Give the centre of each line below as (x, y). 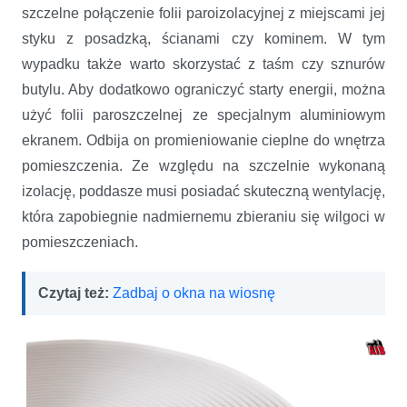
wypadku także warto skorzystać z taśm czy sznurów (203, 64)
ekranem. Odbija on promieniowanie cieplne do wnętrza (203, 140)
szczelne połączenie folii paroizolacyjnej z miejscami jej (203, 13)
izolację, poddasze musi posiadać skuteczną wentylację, (203, 191)
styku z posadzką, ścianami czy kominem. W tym (203, 38)
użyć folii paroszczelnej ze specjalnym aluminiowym (203, 114)
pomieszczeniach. (82, 242)
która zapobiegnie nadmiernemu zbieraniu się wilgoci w (203, 216)
